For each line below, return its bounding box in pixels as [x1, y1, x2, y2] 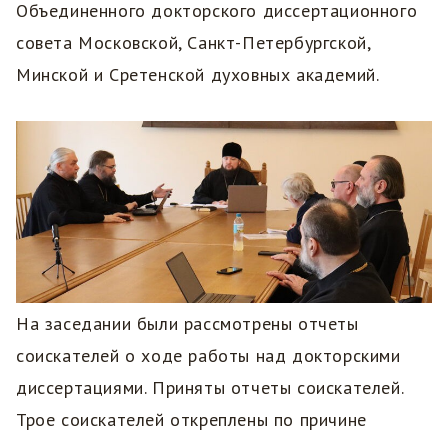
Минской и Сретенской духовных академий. [16, 62, 380, 86]
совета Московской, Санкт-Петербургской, [16, 30, 371, 54]
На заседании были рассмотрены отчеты [16, 312, 359, 336]
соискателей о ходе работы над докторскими [16, 344, 401, 368]
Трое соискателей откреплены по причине [16, 408, 367, 432]
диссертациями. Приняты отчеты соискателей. [16, 376, 404, 400]
